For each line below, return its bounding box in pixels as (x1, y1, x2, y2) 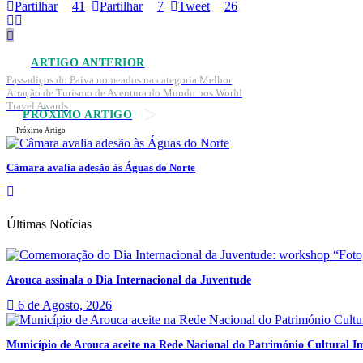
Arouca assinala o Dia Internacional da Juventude (6, 273, 251, 286)
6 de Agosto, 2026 (15, 297, 112, 312)
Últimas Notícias (6, 217, 92, 232)
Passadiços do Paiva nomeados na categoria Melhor (6, 74, 232, 87)
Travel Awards (6, 100, 68, 113)
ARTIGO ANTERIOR (31, 57, 145, 70)
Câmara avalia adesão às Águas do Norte (6, 161, 195, 174)
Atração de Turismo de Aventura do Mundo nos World (6, 87, 242, 100)
